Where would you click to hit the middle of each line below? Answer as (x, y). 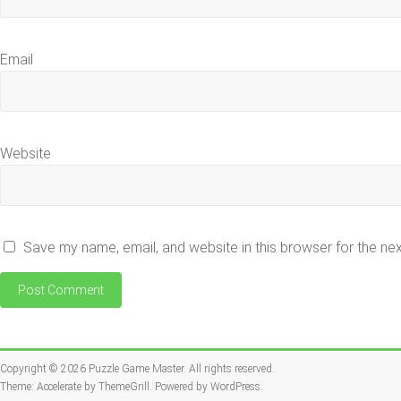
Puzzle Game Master (136, 369)
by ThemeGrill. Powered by (146, 387)
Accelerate (59, 387)
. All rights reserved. (229, 369)
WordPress (235, 387)
